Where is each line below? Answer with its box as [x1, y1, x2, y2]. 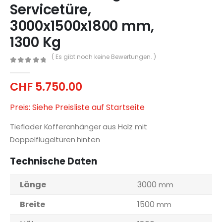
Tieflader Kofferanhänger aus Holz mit [10, 121, 147, 132]
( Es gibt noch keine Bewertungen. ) [51, 52, 156, 61]
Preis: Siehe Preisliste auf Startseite [10, 102, 145, 113]
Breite [20, 199, 45, 211]
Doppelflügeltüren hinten [10, 134, 100, 145]
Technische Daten [10, 155, 97, 168]
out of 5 [15, 65, 53, 72]
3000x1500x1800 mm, [10, 16, 154, 36]
